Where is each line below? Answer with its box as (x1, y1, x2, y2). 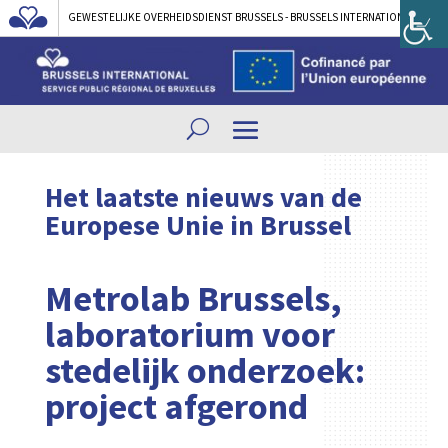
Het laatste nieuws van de (44, 179, 362, 216)
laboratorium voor (44, 312, 335, 358)
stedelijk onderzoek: (44, 348, 365, 394)
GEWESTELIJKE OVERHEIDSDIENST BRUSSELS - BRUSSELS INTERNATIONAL (67, 10, 415, 25)
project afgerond (44, 384, 308, 430)
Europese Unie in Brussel (44, 207, 351, 244)
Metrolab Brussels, (44, 276, 342, 322)
